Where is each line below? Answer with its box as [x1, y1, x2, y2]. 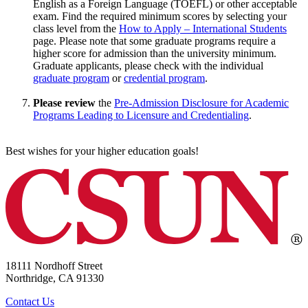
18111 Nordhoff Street [5, 259, 102, 272]
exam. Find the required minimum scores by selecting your [33, 10, 287, 22]
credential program [124, 71, 205, 84]
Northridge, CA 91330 [5, 272, 104, 284]
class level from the [33, 22, 119, 34]
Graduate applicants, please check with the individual [33, 59, 263, 71]
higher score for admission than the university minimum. [33, 47, 276, 59]
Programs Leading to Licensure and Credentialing [33, 109, 249, 121]
